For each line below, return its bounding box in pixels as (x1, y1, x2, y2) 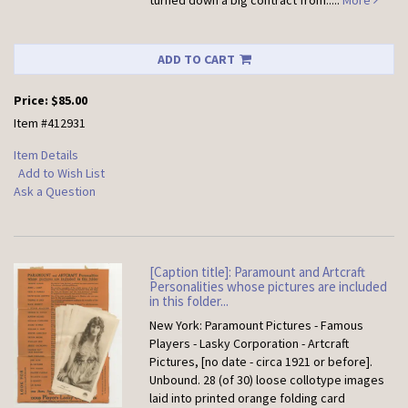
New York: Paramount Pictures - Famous (149, 317, 364, 334)
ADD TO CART (157, 51, 235, 68)
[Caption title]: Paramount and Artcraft (149, 263, 366, 281)
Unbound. (149, 372, 204, 389)
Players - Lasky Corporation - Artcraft (149, 335, 350, 352)
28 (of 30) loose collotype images (203, 372, 385, 389)
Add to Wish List (18, 165, 105, 182)
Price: (14, 92, 51, 109)
